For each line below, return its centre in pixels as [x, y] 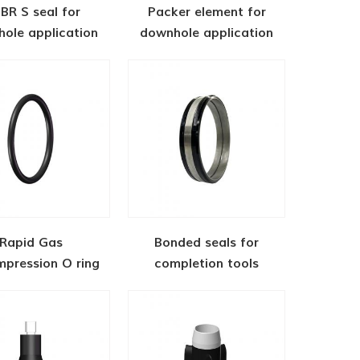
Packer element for [207, 12]
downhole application [207, 33]
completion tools [207, 263]
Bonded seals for [207, 242]
